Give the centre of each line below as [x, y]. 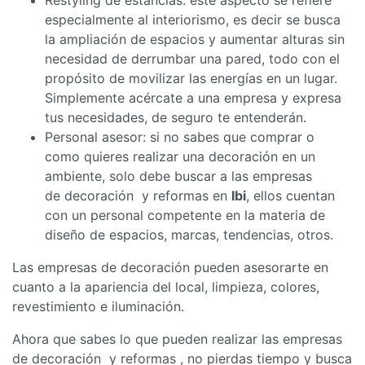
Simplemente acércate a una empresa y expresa [193, 97]
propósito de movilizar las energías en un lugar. [191, 78]
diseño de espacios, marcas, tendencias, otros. [189, 234]
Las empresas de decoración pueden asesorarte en [170, 267]
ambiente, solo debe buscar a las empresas [178, 176]
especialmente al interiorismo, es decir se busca [193, 19]
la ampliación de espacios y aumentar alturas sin [195, 39]
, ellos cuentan [290, 195]
